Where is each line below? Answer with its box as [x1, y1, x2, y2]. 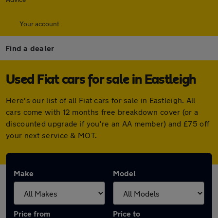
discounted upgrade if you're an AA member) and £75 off [6, 119, 210, 128]
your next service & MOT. [6, 130, 97, 140]
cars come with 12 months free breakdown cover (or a [6, 107, 199, 116]
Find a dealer [5, 43, 54, 53]
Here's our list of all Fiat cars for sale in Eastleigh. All [6, 95, 196, 105]
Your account [19, 19, 59, 28]
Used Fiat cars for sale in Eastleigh [6, 73, 196, 87]
